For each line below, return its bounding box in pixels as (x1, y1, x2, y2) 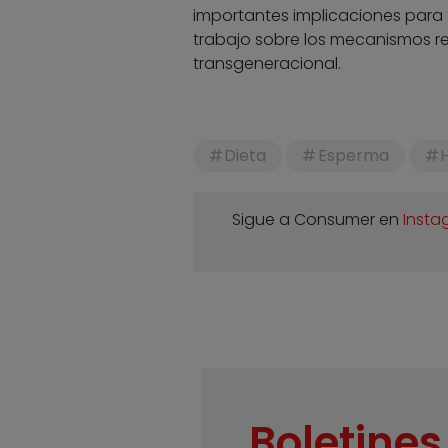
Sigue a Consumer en (232, 208, 404, 232)
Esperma (317, 144, 389, 168)
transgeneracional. (192, 52, 341, 76)
